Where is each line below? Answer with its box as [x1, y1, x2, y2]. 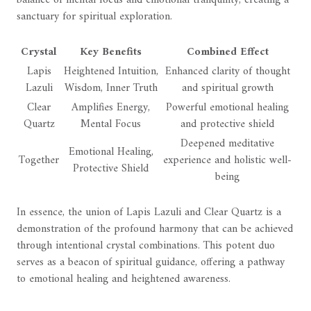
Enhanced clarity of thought [165, 62, 290, 82]
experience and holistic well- [163, 151, 292, 171]
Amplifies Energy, [72, 98, 150, 118]
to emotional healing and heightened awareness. [17, 269, 230, 289]
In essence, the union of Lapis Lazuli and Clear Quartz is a [17, 203, 281, 223]
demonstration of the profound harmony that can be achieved [17, 219, 293, 239]
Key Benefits [80, 42, 142, 62]
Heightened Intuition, [63, 62, 158, 82]
